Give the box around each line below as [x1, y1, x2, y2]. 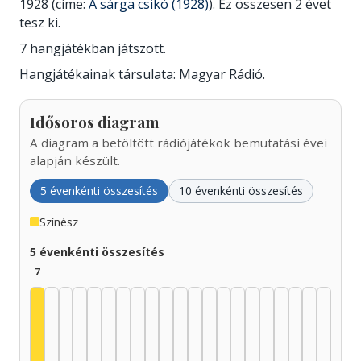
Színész [39, 213, 78, 230]
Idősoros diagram [30, 110, 159, 132]
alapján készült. [30, 151, 120, 168]
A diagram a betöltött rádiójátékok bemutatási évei [30, 134, 327, 151]
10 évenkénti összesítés [179, 182, 303, 198]
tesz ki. [19, 14, 60, 31]
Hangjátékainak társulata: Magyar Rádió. [19, 64, 265, 83]
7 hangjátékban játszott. [19, 39, 166, 57]
